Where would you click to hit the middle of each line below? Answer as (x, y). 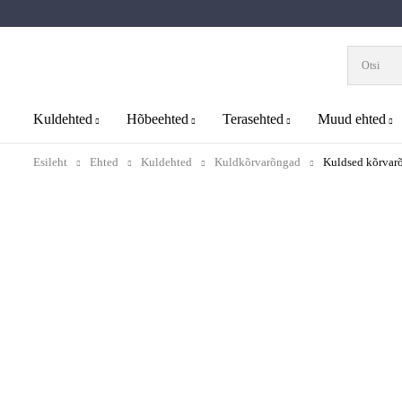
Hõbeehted (157, 118)
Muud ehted (352, 118)
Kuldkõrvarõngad (258, 162)
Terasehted (253, 118)
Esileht (50, 162)
